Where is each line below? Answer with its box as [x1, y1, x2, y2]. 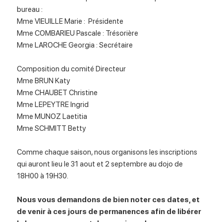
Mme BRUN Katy [17, 76, 70, 86]
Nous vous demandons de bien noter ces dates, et [17, 195, 200, 205]
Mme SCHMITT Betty [17, 124, 88, 133]
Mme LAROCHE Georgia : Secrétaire [17, 41, 135, 50]
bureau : [17, 5, 45, 14]
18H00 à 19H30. [17, 171, 69, 181]
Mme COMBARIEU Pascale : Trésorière [17, 29, 139, 38]
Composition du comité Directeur [17, 64, 128, 74]
